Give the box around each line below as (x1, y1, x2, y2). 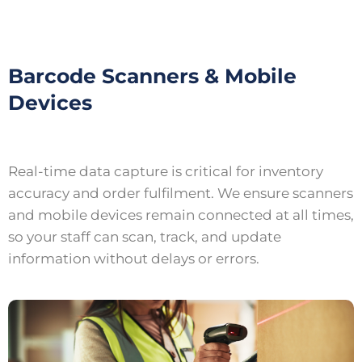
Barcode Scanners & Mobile (8, 64, 297, 88)
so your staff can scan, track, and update (8, 229, 281, 245)
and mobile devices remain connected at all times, (8, 207, 354, 223)
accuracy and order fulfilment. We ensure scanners (8, 185, 353, 201)
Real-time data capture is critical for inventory (8, 163, 323, 179)
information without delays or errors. (8, 250, 259, 267)
